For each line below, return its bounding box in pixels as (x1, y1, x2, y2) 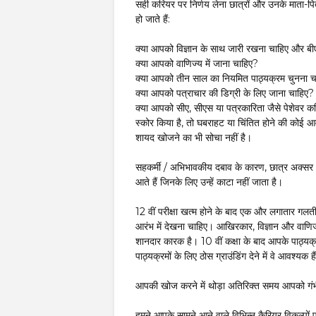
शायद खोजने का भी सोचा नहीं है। (135, 131, 252, 144)
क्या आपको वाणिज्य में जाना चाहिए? (135, 57, 258, 70)
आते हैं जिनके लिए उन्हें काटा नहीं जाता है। (135, 176, 283, 188)
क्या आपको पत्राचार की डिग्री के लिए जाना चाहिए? (135, 87, 314, 99)
